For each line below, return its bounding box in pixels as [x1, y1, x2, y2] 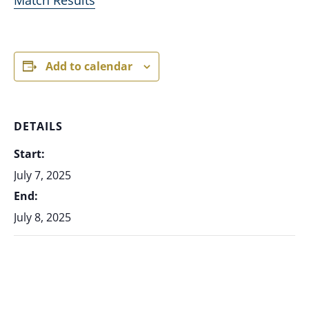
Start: [14, 146, 45, 161]
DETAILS [14, 118, 63, 134]
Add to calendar [46, 58, 132, 74]
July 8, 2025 [14, 209, 71, 225]
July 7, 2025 [14, 167, 71, 183]
